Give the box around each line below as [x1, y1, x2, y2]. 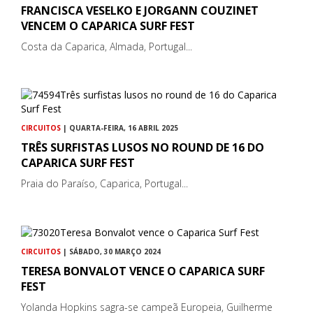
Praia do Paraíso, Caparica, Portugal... [21, 176, 188, 190]
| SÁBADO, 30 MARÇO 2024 [61, 246, 161, 256]
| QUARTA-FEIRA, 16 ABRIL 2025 [61, 122, 178, 133]
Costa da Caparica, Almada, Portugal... [21, 39, 192, 53]
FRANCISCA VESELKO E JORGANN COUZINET [21, 2, 259, 18]
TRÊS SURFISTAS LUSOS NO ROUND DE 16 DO [21, 139, 264, 155]
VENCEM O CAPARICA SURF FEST [21, 17, 195, 34]
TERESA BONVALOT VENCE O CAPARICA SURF [21, 263, 265, 279]
